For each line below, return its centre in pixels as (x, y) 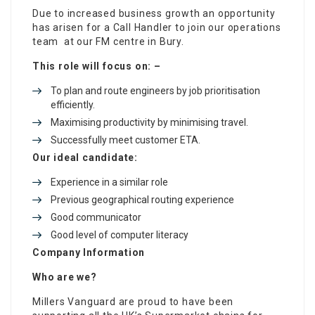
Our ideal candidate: (85, 157)
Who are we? (65, 277)
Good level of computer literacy (120, 234)
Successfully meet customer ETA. (126, 140)
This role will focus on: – (97, 66)
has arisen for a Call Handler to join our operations (157, 27)
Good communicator (96, 217)
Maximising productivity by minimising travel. (149, 122)
